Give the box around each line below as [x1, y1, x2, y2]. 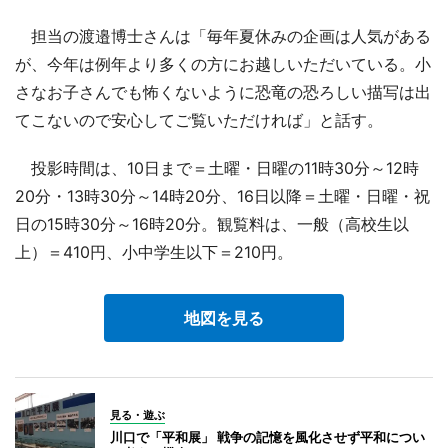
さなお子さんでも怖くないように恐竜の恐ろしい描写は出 [15, 81, 431, 102]
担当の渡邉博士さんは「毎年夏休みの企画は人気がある [15, 25, 431, 46]
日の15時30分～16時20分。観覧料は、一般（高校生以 [15, 213, 409, 234]
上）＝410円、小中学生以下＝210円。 [15, 241, 293, 262]
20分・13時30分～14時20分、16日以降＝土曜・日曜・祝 [15, 185, 430, 206]
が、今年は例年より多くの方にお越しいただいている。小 [15, 53, 431, 74]
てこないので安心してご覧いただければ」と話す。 [15, 109, 383, 130]
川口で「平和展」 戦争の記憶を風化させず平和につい [110, 428, 425, 445]
